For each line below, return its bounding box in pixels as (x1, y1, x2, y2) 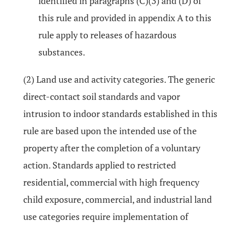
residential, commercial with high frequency (23, 176, 199, 188)
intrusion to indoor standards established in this (23, 107, 217, 120)
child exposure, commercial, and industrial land (23, 193, 212, 205)
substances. (38, 46, 85, 58)
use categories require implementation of (23, 210, 188, 222)
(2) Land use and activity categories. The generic (23, 73, 215, 85)
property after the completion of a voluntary (23, 142, 200, 154)
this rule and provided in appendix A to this (38, 12, 211, 24)
